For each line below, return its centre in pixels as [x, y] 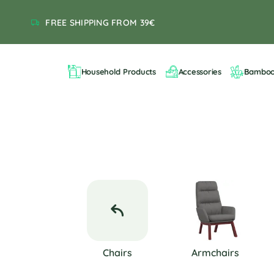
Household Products [118, 71]
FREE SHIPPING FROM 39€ [100, 22]
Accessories [200, 71]
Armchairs [215, 253]
